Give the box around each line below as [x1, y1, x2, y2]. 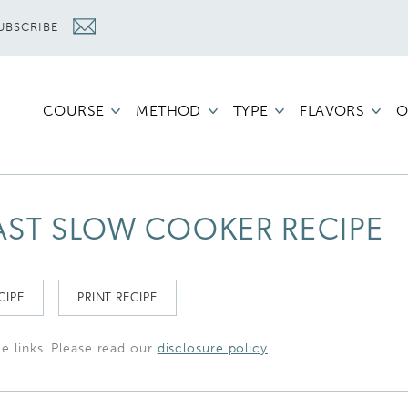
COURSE [42, 102, 105, 119]
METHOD [136, 102, 201, 119]
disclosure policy [157, 340, 268, 356]
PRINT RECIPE [76, 291, 158, 305]
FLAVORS [300, 102, 365, 119]
